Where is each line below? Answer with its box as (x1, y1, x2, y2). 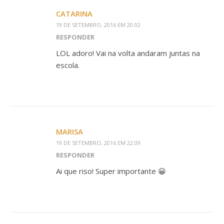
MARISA (56, 126, 83, 136)
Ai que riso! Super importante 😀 (56, 166, 166, 176)
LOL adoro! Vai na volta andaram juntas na (56, 48, 200, 58)
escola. (56, 60, 79, 70)
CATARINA (56, 8, 92, 18)
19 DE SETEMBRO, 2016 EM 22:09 (56, 139, 140, 146)
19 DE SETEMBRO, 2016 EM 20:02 (56, 21, 140, 28)
